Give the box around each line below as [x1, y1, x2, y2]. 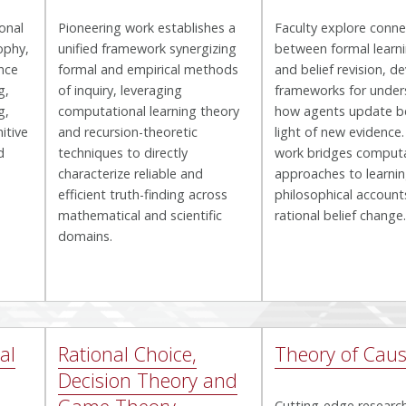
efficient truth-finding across [58, 186, 228, 204]
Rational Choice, [58, 340, 198, 367]
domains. [58, 227, 113, 246]
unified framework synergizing [58, 40, 237, 58]
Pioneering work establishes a [58, 19, 237, 37]
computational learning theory [58, 102, 240, 121]
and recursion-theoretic [58, 123, 198, 141]
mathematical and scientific [58, 207, 223, 225]
